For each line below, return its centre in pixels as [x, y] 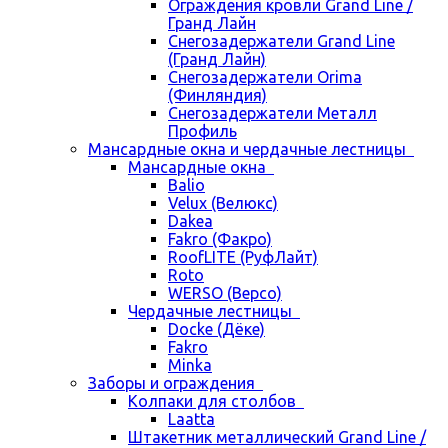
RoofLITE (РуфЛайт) [243, 257]
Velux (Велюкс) [223, 203]
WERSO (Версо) [225, 293]
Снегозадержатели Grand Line [281, 41]
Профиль [202, 131]
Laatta [191, 419]
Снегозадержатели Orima [265, 77]
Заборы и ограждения [175, 383]
